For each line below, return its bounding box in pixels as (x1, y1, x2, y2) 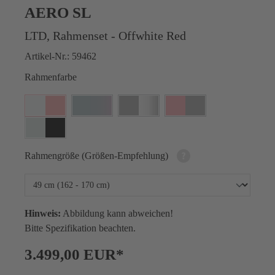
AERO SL (25, 4, 91, 21)
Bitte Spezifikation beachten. (25, 223, 136, 234)
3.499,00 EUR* (25, 246, 124, 263)
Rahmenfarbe (25, 71, 77, 82)
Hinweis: (25, 208, 61, 219)
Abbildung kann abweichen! (61, 208, 173, 219)
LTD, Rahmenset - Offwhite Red (25, 28, 186, 42)
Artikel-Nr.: (25, 50, 72, 61)
